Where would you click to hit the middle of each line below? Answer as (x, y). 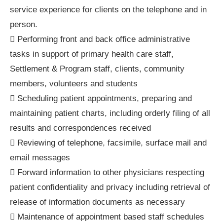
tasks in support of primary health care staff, (92, 54)
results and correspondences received (80, 128)
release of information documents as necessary (97, 202)
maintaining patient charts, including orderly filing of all (110, 113)
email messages (40, 158)
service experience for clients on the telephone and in (108, 10)
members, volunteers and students (74, 84)
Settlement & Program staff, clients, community (97, 69)
